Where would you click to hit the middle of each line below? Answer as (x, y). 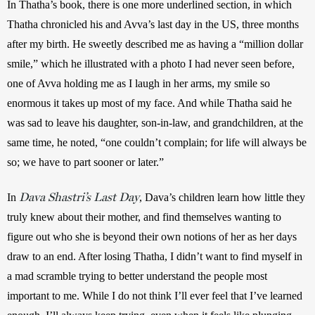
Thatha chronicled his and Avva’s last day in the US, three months (153, 24)
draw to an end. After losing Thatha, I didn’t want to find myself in (155, 256)
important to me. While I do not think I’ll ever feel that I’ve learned (155, 295)
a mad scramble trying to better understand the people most (137, 276)
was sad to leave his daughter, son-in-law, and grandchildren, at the (155, 122)
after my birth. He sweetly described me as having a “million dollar (155, 44)
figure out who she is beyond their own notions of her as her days (152, 236)
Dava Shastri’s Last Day (79, 197)
